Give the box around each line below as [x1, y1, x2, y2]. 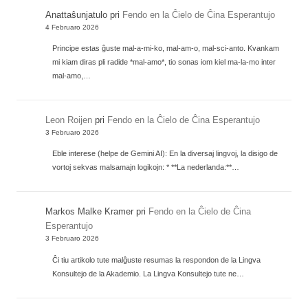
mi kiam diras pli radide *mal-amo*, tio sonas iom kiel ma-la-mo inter [52, 58, 276, 67]
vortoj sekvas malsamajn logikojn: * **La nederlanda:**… [52, 163, 240, 172]
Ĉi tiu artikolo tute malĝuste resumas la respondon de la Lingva [52, 255, 261, 264]
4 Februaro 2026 [45, 23, 100, 32]
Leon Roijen [45, 115, 93, 126]
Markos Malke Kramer [45, 206, 134, 217]
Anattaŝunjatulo [45, 10, 108, 21]
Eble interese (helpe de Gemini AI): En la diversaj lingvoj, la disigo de [52, 149, 278, 158]
